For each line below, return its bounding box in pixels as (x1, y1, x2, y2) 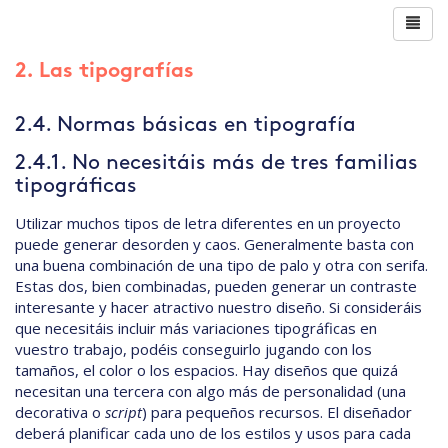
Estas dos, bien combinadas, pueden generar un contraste (15, 276, 417, 297)
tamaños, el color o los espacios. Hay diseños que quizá (15, 360, 398, 381)
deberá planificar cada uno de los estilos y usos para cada (15, 423, 411, 444)
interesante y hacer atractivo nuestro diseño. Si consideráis (15, 297, 422, 318)
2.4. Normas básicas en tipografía (15, 115, 356, 136)
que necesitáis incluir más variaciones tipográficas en (15, 318, 377, 339)
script (105, 402, 142, 423)
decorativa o (15, 402, 105, 423)
